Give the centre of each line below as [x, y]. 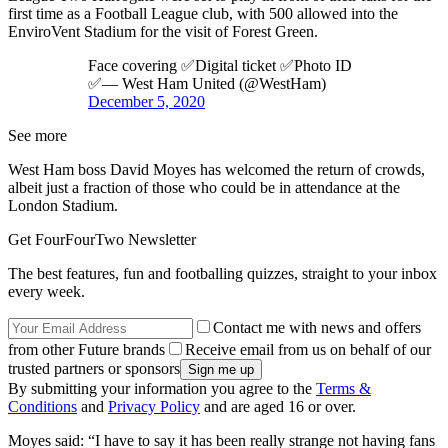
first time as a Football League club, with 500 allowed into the [203, 13]
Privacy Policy [154, 406]
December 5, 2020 [146, 101]
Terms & [343, 388]
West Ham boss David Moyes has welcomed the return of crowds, [216, 169]
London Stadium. [63, 205]
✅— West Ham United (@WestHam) [207, 83]
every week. [46, 291]
